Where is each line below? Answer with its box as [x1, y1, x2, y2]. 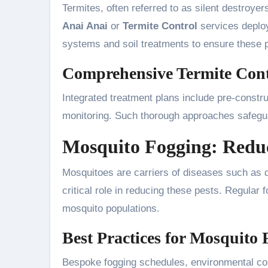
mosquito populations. [62, 203, 160, 214]
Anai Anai [62, 20, 108, 32]
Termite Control [123, 20, 197, 32]
